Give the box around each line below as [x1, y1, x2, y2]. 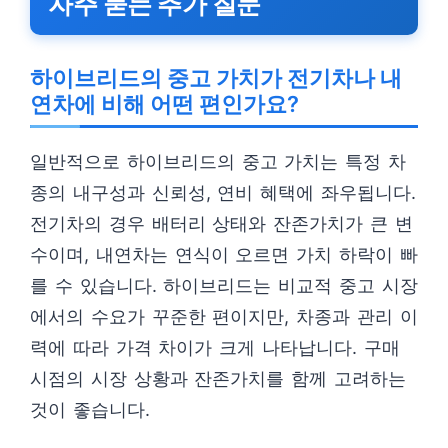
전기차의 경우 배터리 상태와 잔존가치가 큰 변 [30, 213, 413, 234]
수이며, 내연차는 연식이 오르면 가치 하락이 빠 [30, 244, 418, 265]
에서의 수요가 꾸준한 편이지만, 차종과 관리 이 [30, 306, 418, 327]
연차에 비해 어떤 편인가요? [30, 91, 299, 117]
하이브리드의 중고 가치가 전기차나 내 [30, 65, 402, 91]
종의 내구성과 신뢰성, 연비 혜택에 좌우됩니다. [30, 182, 416, 203]
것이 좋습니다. [30, 399, 150, 420]
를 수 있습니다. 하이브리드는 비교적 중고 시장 [30, 275, 418, 296]
